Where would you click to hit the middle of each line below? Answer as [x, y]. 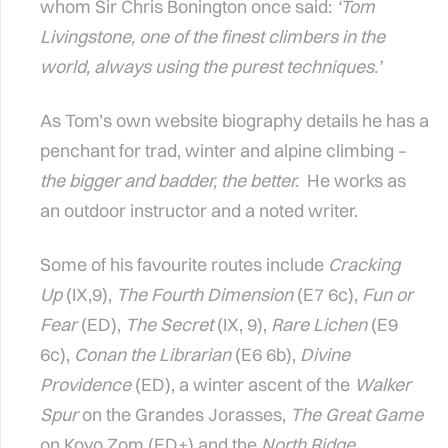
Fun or [387, 295]
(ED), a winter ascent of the [244, 385]
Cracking [364, 265]
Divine [325, 355]
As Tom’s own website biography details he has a [234, 121]
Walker [382, 385]
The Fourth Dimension [204, 295]
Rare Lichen [321, 325]
